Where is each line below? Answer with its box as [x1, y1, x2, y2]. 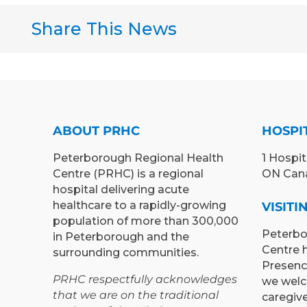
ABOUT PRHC [53, 123, 140, 139]
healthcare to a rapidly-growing [53, 199, 226, 212]
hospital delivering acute [53, 183, 189, 197]
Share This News [32, 19, 177, 40]
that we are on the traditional [53, 288, 219, 302]
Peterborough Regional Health [53, 151, 223, 165]
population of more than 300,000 [53, 214, 238, 228]
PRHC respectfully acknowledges [53, 273, 237, 286]
